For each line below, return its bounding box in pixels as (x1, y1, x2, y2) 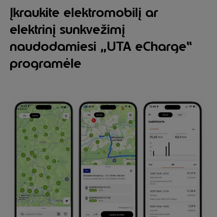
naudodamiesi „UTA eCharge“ (10, 38, 192, 55)
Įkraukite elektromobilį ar (10, 4, 158, 21)
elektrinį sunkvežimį (10, 21, 125, 38)
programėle (10, 55, 81, 72)
